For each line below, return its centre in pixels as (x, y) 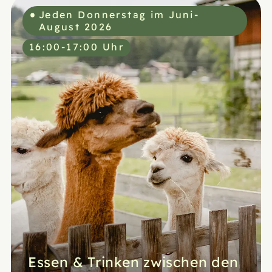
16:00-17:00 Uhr (76, 47)
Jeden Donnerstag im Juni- (119, 14)
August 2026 (76, 26)
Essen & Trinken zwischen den (133, 261)
